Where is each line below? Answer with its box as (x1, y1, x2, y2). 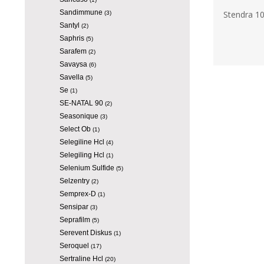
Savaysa (59, 60, 87, 68)
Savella (59, 73, 84, 81)
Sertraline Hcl (59, 255, 103, 263)
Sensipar (59, 203, 88, 211)
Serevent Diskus (59, 229, 112, 237)
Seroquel (59, 242, 89, 250)
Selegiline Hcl (59, 138, 104, 146)
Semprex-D (59, 190, 96, 198)
